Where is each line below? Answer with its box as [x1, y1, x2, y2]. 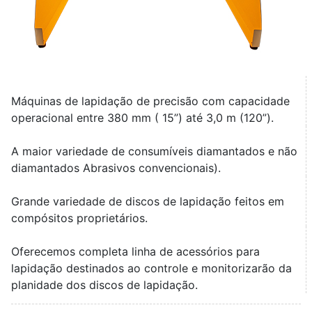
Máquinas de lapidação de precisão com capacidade [11, 94, 290, 109]
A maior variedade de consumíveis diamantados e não [11, 144, 297, 159]
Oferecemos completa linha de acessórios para [11, 244, 260, 259]
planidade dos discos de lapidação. [11, 278, 198, 292]
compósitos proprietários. [11, 211, 148, 226]
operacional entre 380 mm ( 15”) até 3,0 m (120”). [11, 111, 274, 125]
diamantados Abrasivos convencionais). [11, 161, 221, 175]
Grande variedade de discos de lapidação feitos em [11, 194, 284, 209]
